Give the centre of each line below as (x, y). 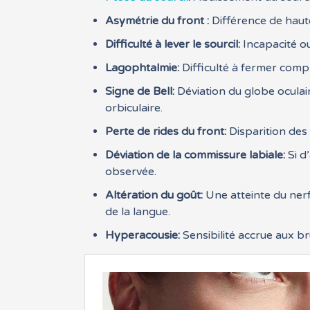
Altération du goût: (154, 195)
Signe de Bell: (140, 91)
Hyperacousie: (143, 235)
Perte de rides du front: (166, 131)
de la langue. (138, 212)
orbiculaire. (134, 108)
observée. (131, 172)
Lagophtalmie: (143, 68)
